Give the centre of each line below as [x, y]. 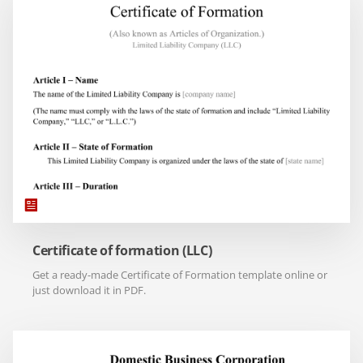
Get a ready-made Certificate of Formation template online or [180, 274]
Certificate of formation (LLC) [122, 250]
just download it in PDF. [89, 290]
